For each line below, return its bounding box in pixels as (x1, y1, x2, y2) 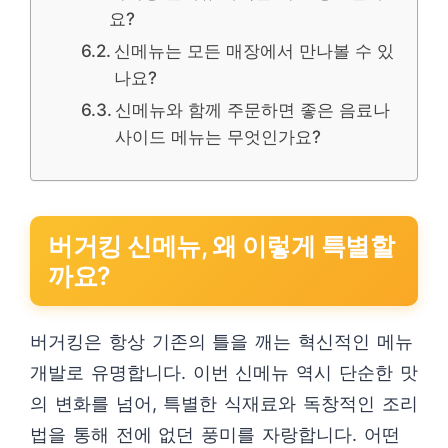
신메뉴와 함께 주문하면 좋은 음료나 (115, 99, 391, 120)
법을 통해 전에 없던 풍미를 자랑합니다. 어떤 (30, 424, 400, 445)
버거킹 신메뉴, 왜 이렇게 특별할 (48, 231, 394, 261)
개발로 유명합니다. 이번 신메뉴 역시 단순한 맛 (30, 362, 418, 383)
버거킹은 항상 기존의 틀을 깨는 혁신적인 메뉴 (30, 331, 413, 352)
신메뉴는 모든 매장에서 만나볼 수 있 (114, 40, 395, 61)
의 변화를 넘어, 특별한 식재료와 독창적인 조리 (30, 393, 418, 414)
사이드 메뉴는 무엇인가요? (115, 126, 322, 147)
